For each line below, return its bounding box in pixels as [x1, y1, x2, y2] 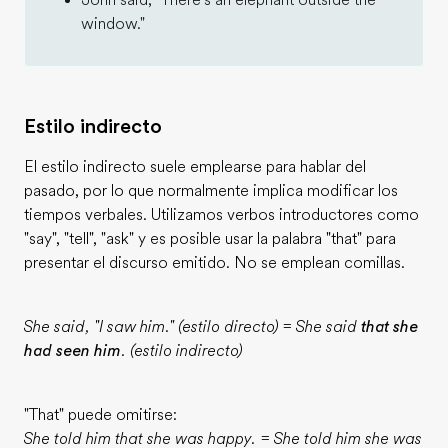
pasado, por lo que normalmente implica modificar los [24, 182, 398, 200]
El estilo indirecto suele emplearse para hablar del [24, 158, 366, 176]
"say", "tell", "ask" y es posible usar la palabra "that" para [24, 230, 396, 248]
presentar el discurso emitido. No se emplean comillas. [24, 254, 405, 272]
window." [81, 15, 145, 33]
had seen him [24, 342, 121, 360]
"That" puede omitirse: [24, 406, 177, 424]
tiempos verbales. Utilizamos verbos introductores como [24, 206, 419, 224]
